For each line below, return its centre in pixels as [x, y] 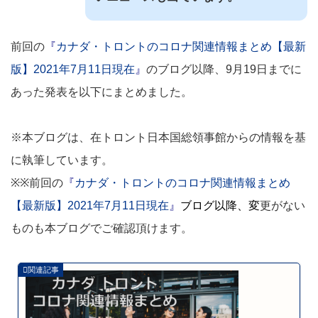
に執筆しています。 [62, 160]
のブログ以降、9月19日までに [224, 69]
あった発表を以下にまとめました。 [102, 92]
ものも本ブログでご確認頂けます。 [102, 228]
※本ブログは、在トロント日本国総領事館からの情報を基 [158, 137]
